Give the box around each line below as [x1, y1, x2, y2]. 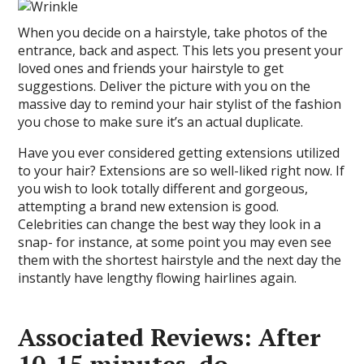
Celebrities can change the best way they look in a [18, 215, 322, 233]
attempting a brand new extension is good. [18, 197, 279, 215]
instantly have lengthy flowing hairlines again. [18, 269, 297, 287]
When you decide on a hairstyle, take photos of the [18, 24, 328, 41]
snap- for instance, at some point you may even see [18, 233, 332, 251]
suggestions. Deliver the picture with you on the [18, 77, 311, 95]
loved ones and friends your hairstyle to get [18, 59, 284, 77]
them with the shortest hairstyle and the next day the [18, 251, 342, 269]
